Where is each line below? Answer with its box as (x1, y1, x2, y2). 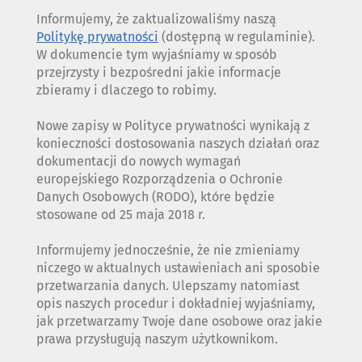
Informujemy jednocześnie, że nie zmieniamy (36, 242, 300, 259)
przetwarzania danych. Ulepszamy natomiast (36, 278, 300, 294)
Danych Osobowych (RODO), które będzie (36, 189, 275, 205)
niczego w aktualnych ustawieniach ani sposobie (36, 260, 320, 276)
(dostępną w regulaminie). (158, 29, 315, 45)
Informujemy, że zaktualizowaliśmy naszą (36, 11, 276, 27)
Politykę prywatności (36, 29, 158, 45)
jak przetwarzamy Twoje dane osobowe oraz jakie (36, 314, 322, 330)
